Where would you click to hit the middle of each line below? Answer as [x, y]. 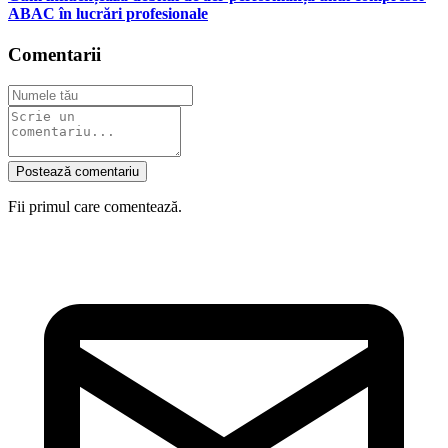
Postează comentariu [77, 172]
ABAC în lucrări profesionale [108, 14]
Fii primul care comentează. [95, 207]
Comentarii [54, 55]
